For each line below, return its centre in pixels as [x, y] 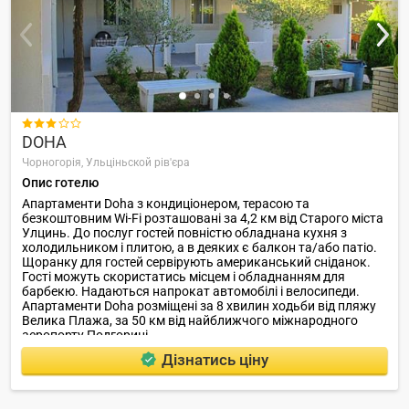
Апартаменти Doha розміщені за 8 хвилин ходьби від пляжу [199, 305]
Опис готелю [60, 182]
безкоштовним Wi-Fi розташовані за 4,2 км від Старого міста [203, 218]
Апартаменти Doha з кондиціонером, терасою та [166, 203]
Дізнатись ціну [215, 360]
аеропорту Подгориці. [87, 335]
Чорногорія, [54, 162]
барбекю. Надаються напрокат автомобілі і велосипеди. [191, 291]
